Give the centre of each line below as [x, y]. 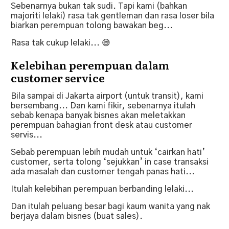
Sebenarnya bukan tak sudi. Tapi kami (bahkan [99, 6]
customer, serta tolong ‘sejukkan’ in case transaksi [110, 162]
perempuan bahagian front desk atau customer [101, 125]
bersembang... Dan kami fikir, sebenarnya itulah [103, 106]
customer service [58, 77]
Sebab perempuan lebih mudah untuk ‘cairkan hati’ [108, 152]
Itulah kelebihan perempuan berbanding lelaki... [102, 189]
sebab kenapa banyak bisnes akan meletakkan [98, 115]
